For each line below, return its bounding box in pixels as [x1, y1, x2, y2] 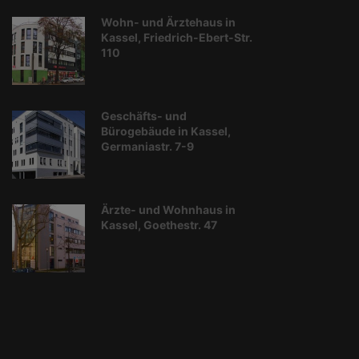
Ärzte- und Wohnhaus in [101, 203, 236, 216]
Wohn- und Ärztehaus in [101, 15, 236, 29]
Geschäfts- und [101, 109, 187, 123]
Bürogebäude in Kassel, [101, 124, 231, 138]
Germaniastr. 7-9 [101, 139, 194, 153]
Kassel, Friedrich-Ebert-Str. [101, 30, 252, 44]
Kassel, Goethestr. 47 [101, 218, 217, 232]
